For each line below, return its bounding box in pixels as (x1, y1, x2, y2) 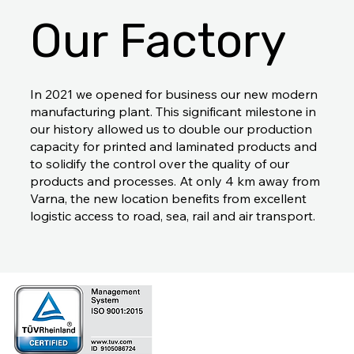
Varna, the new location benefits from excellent (29, 190, 307, 207)
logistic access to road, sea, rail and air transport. (29, 208, 322, 224)
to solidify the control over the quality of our (29, 156, 289, 172)
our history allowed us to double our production (29, 121, 312, 137)
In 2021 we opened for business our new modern (29, 86, 318, 103)
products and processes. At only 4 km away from (29, 173, 320, 190)
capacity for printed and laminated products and (29, 138, 317, 155)
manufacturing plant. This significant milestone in (29, 104, 316, 120)
